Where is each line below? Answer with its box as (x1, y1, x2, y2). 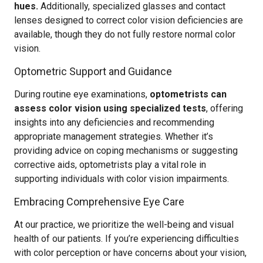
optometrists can (150, 89, 227, 100)
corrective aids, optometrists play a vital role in (14, 159, 206, 170)
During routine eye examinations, (14, 89, 150, 100)
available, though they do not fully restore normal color (14, 29, 235, 40)
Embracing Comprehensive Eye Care (14, 195, 184, 208)
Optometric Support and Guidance (14, 65, 172, 77)
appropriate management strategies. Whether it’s (14, 131, 213, 142)
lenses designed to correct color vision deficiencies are (14, 15, 243, 26)
